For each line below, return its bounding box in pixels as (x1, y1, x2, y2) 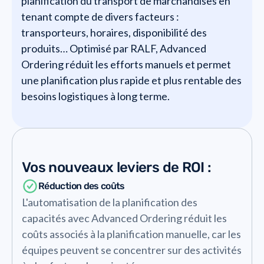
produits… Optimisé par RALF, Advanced (21, 41, 206, 55)
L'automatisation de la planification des (22, 195, 197, 209)
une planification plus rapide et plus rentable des (21, 73, 242, 87)
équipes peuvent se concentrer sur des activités (22, 243, 242, 256)
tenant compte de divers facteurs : (21, 9, 179, 23)
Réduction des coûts (38, 180, 125, 192)
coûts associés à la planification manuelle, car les (22, 227, 241, 240)
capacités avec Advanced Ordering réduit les (22, 211, 227, 225)
